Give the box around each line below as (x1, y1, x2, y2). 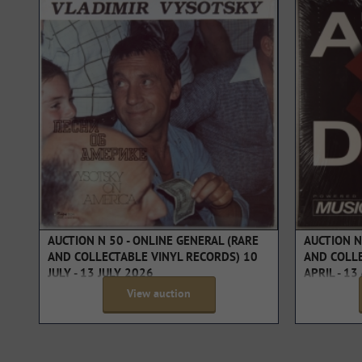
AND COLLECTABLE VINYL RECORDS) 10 (48, 250, 258, 267)
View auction (127, 288, 191, 302)
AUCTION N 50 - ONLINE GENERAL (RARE (48, 234, 259, 250)
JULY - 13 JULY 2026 (48, 267, 154, 283)
